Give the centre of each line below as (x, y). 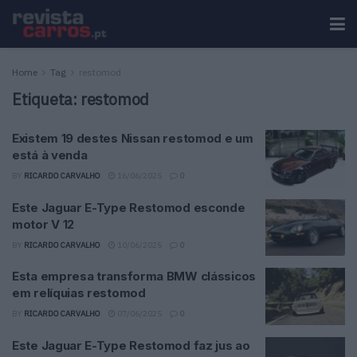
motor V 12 (43, 224)
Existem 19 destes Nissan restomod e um (133, 138)
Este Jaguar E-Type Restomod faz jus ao (131, 345)
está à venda (50, 155)
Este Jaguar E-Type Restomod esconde (129, 207)
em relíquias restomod (79, 293)
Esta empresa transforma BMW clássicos (134, 276)
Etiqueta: (46, 99)
